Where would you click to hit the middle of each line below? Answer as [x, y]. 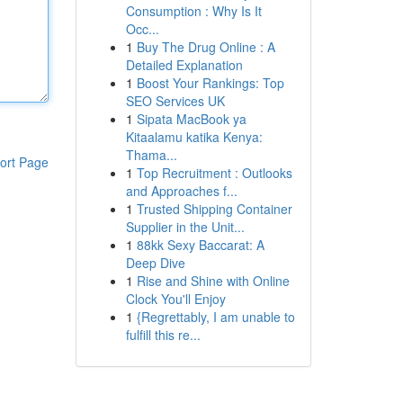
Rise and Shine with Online [213, 281]
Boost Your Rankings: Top [210, 83]
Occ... [142, 29]
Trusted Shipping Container [214, 209]
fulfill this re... [163, 335]
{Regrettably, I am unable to [215, 317]
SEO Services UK [175, 101]
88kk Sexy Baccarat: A [200, 245]
